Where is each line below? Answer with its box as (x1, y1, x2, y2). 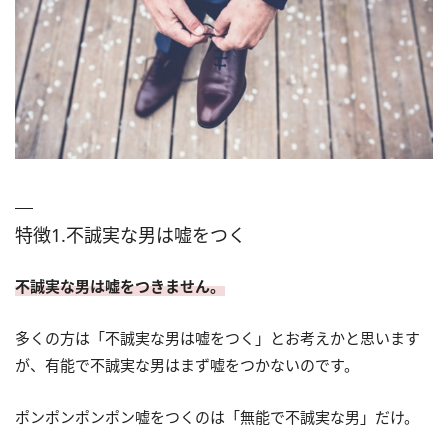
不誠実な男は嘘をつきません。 (15, 275, 225, 296)
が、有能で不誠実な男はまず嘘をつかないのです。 (15, 354, 359, 375)
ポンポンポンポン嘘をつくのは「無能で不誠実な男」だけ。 (15, 406, 419, 427)
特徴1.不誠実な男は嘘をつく (15, 222, 246, 247)
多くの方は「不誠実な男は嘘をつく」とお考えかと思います (15, 327, 420, 348)
